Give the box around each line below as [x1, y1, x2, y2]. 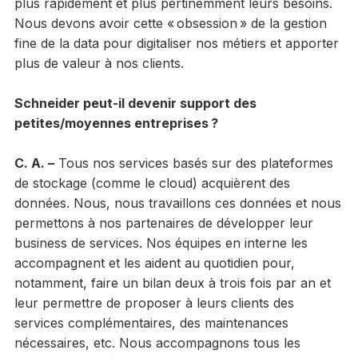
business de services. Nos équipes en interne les [14, 234, 308, 251]
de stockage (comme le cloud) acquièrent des [14, 174, 290, 191]
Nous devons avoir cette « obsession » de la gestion [14, 14, 327, 31]
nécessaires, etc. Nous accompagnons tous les [14, 334, 300, 351]
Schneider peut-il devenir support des [14, 94, 257, 111]
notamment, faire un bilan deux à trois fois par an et [14, 274, 331, 291]
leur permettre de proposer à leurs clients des [14, 294, 294, 311]
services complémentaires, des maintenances [14, 314, 288, 331]
